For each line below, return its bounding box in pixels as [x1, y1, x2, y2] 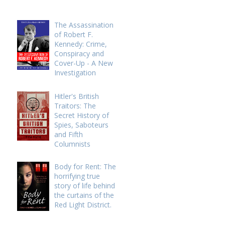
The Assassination [54, 20, 114, 30]
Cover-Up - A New [54, 58, 113, 68]
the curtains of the [54, 190, 114, 200]
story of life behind [54, 181, 115, 190]
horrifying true [54, 171, 100, 181]
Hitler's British [54, 91, 99, 101]
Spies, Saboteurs [54, 120, 108, 130]
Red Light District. [54, 200, 111, 209]
